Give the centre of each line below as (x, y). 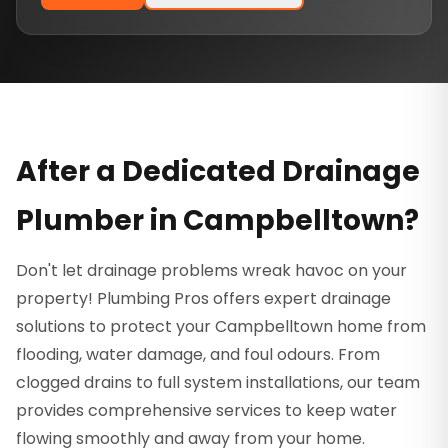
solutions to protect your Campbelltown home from (221, 326)
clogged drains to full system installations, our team (218, 382)
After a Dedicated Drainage (218, 171)
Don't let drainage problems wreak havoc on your (211, 270)
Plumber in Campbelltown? (217, 220)
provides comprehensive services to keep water (206, 410)
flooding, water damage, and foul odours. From (198, 354)
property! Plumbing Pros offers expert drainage (203, 298)
